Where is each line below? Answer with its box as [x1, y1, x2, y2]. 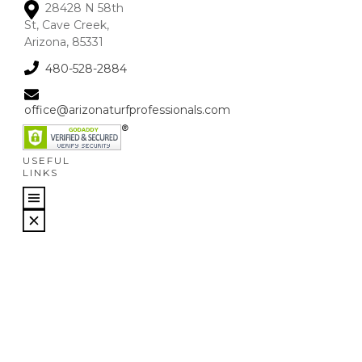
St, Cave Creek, [24, 17, 109, 32]
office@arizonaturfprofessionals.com [24, 102, 230, 117]
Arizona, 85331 [24, 34, 103, 49]
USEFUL [23, 154, 70, 166]
